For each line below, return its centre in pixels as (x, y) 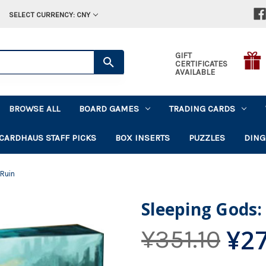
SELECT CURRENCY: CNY (49, 15)
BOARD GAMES (109, 108)
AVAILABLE (195, 72)
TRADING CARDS (202, 108)
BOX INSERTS (143, 137)
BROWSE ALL (35, 108)
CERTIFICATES (201, 64)
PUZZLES (207, 137)
